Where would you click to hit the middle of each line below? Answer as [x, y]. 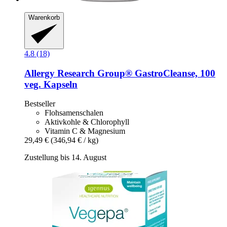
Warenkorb [44, 18]
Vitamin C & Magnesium [85, 131]
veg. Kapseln [51, 84]
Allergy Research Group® [78, 73]
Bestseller [40, 104]
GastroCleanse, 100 [174, 73]
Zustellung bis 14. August [65, 158]
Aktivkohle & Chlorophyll [87, 122]
